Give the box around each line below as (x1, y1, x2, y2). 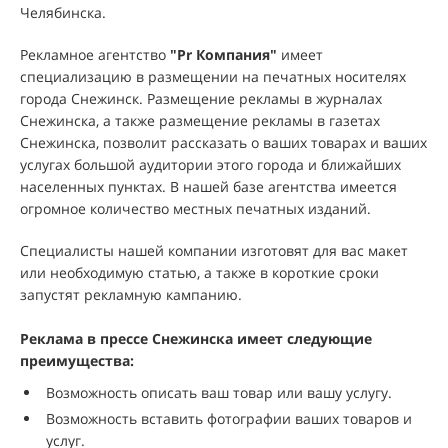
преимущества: (20, 351, 134, 370)
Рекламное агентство (20, 45, 170, 64)
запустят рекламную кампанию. (20, 285, 242, 304)
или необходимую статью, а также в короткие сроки (20, 263, 379, 282)
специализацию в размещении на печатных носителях (20, 67, 406, 86)
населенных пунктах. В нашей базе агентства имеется (20, 177, 397, 196)
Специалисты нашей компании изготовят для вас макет (20, 241, 408, 260)
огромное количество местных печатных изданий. (20, 199, 371, 218)
